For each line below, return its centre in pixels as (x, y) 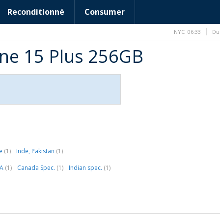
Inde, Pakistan (36, 151)
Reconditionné (36, 12)
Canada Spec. (37, 168)
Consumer (105, 12)
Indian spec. (86, 168)
